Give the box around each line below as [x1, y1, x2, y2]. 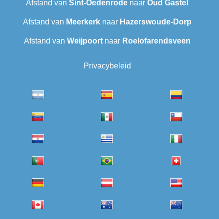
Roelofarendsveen [122, 37, 191, 45]
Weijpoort [66, 37, 103, 45]
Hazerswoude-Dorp [119, 18, 192, 26]
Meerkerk [66, 18, 100, 26]
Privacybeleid [83, 62, 131, 70]
